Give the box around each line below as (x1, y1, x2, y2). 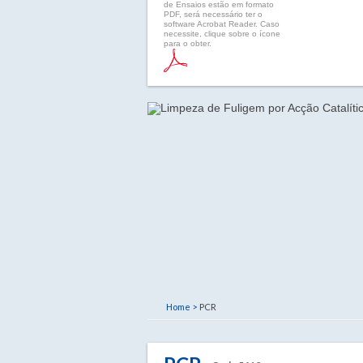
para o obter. (164, 39, 211, 48)
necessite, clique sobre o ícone (164, 29, 280, 38)
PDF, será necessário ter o (164, 10, 263, 19)
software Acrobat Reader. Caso (164, 19, 280, 28)
